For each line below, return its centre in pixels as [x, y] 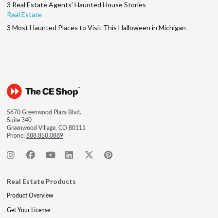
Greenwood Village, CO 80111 [46, 128]
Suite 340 [19, 120]
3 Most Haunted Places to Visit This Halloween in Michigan [96, 27]
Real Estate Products [41, 181]
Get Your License [28, 210]
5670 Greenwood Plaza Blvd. [44, 112]
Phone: [17, 136]
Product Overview [30, 195]
